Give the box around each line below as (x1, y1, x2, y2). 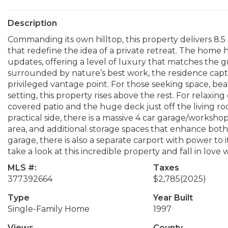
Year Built (153, 193, 193, 203)
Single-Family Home (8, 204, 90, 214)
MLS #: (8, 163, 37, 173)
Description (8, 18, 57, 28)
